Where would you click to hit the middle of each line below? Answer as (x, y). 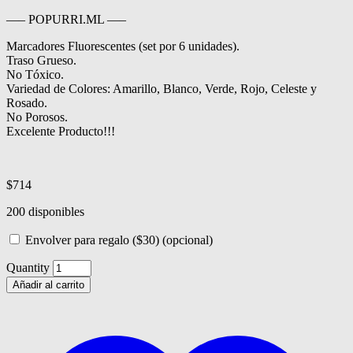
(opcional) (188, 240)
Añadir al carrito (48, 284)
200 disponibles (45, 211)
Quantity (28, 267)
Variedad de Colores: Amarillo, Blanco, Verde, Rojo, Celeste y (162, 88)
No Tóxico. (35, 74)
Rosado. (27, 102)
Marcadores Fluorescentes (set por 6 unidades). (123, 46)
